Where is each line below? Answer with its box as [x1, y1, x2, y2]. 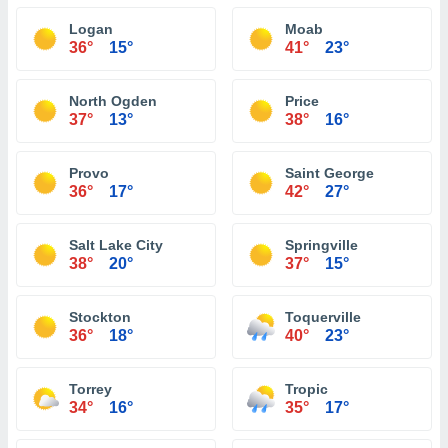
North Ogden [69, 93, 157, 109]
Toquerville [285, 309, 361, 325]
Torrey [69, 381, 112, 397]
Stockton [69, 309, 131, 325]
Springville [285, 237, 358, 253]
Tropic [285, 381, 328, 397]
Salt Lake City [69, 237, 163, 253]
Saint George [285, 165, 374, 181]
